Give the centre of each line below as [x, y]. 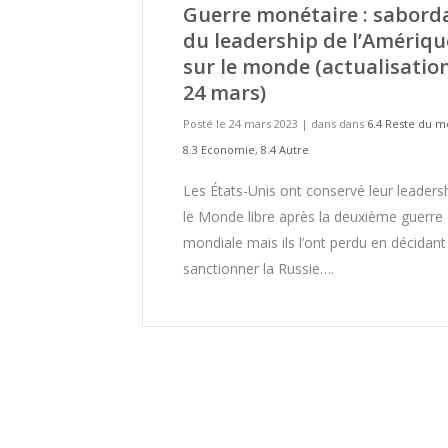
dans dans [339, 123]
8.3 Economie [219, 149]
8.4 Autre [285, 149]
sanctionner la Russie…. [258, 268]
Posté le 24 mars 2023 [242, 123]
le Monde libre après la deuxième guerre [313, 216]
